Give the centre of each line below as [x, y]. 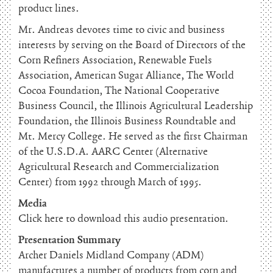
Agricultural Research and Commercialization [119, 167]
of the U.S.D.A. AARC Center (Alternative [113, 152]
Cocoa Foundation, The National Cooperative [119, 91]
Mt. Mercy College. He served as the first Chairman [133, 136]
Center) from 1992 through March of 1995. [110, 182]
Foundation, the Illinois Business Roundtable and [127, 121]
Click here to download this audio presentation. [123, 219]
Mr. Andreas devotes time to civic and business [122, 30]
